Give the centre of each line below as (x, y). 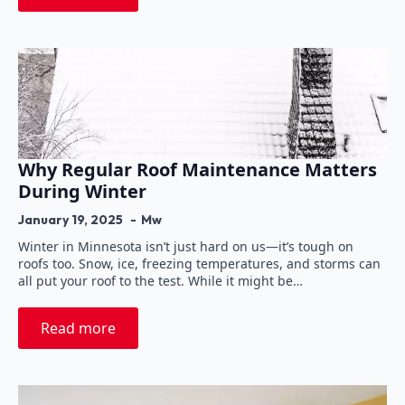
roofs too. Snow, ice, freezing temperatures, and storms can (199, 263)
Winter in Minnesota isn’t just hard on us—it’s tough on (186, 246)
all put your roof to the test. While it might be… (160, 280)
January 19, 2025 (72, 219)
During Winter (82, 191)
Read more (78, 328)
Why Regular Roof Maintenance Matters (198, 169)
